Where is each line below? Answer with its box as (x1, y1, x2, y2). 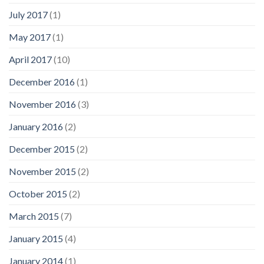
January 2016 (9, 120, 63, 132)
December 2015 (9, 143, 75, 154)
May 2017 (9, 31, 51, 42)
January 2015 (9, 232, 63, 244)
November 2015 (9, 165, 76, 177)
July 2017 (9, 8, 48, 20)
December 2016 (9, 75, 75, 87)
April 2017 (9, 53, 52, 65)
